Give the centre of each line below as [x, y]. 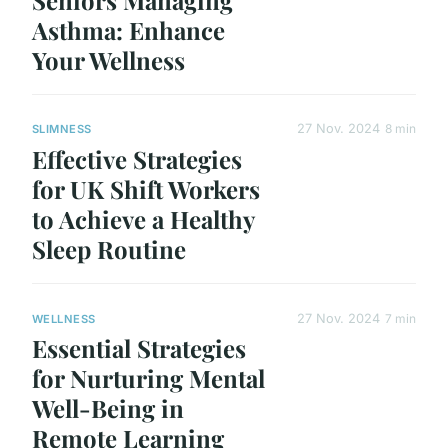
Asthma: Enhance [128, 30]
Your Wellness [108, 60]
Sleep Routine [109, 249]
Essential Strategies [139, 348]
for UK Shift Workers [146, 189]
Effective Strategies [137, 159]
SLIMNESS [62, 129]
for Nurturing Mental [148, 378]
